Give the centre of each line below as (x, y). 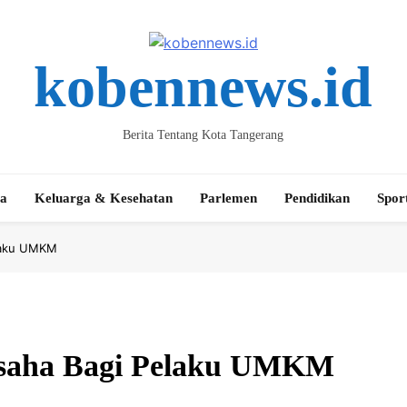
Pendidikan (318, 198)
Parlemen (229, 198)
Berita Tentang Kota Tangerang (203, 135)
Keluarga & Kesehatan (104, 198)
